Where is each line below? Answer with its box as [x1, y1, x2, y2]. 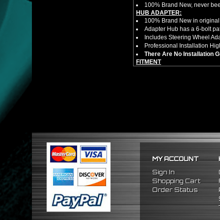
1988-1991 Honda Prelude [144, 66, 216, 73]
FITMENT [136, 58, 161, 65]
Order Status [152, 186, 198, 193]
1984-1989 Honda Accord [144, 75, 213, 82]
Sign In [152, 168, 175, 176]
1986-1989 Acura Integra [144, 83, 211, 90]
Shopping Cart [152, 177, 200, 185]
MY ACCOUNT [152, 155, 199, 163]
